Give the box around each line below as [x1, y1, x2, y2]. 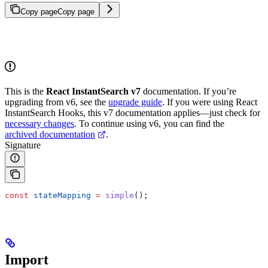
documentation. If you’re [141, 86, 236, 96]
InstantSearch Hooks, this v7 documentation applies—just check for [5, 107, 260, 118]
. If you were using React [162, 96, 257, 107]
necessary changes [5, 118, 74, 129]
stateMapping [29, 190, 91, 200]
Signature [5, 139, 41, 150]
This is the [5, 86, 46, 96]
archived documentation [5, 129, 95, 139]
